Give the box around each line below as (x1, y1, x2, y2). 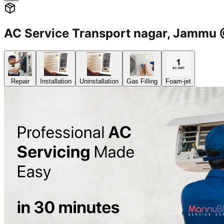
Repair (10, 77, 29, 85)
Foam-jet (165, 77, 191, 85)
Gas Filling (126, 77, 157, 85)
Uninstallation (79, 77, 118, 85)
